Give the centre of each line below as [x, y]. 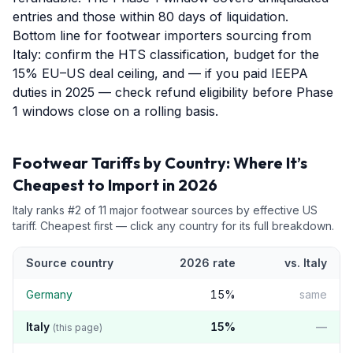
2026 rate [208, 263]
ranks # [54, 210]
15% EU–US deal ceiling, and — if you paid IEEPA [160, 73]
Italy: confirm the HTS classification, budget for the [166, 54]
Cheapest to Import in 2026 [115, 185]
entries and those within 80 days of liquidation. [150, 17]
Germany [49, 294]
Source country [70, 263]
